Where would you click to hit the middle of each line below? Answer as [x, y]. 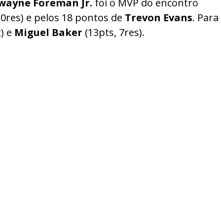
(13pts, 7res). [113, 32]
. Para [205, 17]
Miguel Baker [48, 32]
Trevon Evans [157, 17]
